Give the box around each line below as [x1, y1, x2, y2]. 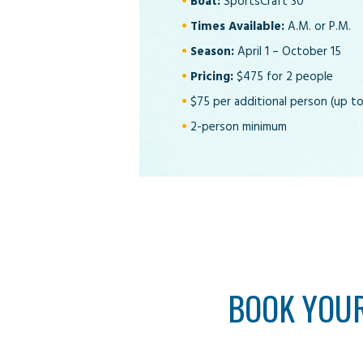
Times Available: [190, 16, 284, 36]
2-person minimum [190, 117, 287, 137]
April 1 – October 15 [234, 41, 341, 62]
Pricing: [190, 66, 233, 87]
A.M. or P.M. [284, 16, 351, 36]
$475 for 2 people [233, 66, 333, 87]
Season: [190, 41, 234, 62]
